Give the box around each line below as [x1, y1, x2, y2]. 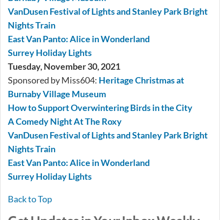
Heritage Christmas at [99, 75, 184, 86]
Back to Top [8, 193, 52, 205]
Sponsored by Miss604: [8, 75, 99, 86]
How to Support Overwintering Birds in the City [8, 102, 192, 113]
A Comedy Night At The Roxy [8, 116, 122, 127]
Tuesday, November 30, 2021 [8, 61, 120, 72]
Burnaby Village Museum [8, 88, 106, 100]
